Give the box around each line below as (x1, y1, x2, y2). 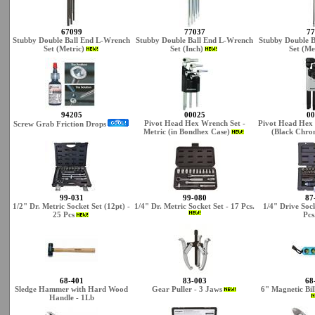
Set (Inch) (170, 44, 203, 53)
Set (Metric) (43, 44, 84, 53)
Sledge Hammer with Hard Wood (15, 285, 128, 293)
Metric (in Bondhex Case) (143, 127, 230, 136)
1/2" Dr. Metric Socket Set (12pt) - (13, 202, 130, 210)
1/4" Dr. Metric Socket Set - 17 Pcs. (134, 202, 255, 210)
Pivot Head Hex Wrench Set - (143, 119, 245, 127)
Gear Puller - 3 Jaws (151, 285, 222, 293)
